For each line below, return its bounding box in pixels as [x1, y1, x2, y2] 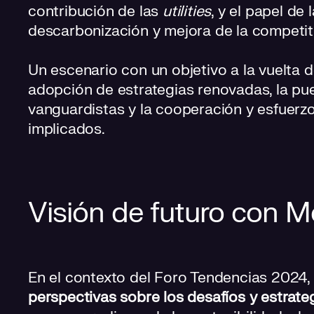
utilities [163, 1, 212, 21]
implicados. [28, 119, 105, 139]
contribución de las [28, 1, 163, 21]
